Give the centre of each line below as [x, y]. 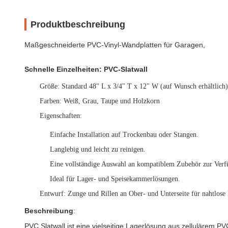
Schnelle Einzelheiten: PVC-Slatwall [86, 69]
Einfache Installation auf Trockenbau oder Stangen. [124, 135]
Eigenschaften [60, 116]
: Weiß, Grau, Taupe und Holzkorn [110, 101]
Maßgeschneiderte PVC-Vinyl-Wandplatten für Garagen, [115, 45]
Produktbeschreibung [78, 24]
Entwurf [52, 194]
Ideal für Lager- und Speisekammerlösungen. [115, 179]
